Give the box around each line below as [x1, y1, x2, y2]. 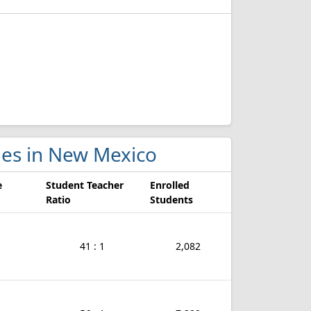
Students [150, 193, 193, 206]
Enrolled [150, 178, 190, 192]
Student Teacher [46, 178, 124, 192]
